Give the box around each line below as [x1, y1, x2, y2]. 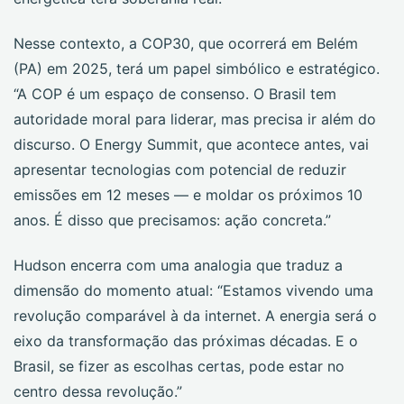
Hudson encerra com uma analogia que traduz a [14, 256, 343, 274]
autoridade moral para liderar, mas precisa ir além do [14, 110, 376, 128]
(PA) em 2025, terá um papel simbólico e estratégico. [14, 60, 380, 78]
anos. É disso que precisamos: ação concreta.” [14, 211, 331, 229]
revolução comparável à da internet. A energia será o [14, 307, 377, 325]
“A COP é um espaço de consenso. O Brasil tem [14, 85, 336, 103]
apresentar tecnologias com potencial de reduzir [14, 161, 346, 179]
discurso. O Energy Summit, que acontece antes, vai [14, 135, 369, 153]
